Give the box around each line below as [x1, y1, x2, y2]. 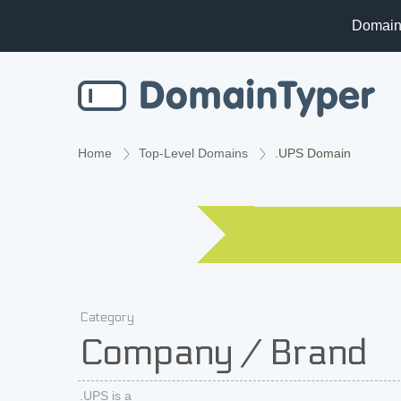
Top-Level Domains [139, 146, 248, 160]
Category [80, 310, 134, 325]
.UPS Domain [275, 146, 351, 160]
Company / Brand [80, 332, 367, 374]
